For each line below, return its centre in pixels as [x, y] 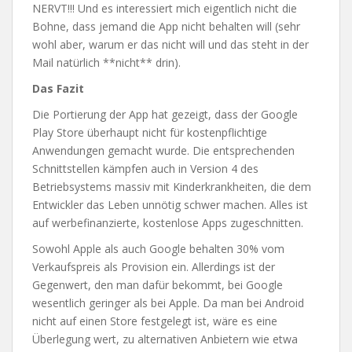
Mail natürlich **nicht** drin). [106, 62]
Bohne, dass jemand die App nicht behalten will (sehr [166, 26]
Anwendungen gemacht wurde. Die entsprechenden [163, 150]
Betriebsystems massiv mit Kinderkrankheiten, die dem [172, 187]
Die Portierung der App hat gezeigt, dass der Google [165, 114]
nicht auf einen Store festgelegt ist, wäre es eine [155, 321]
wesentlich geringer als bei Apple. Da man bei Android [168, 303]
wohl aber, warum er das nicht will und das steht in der [170, 44]
